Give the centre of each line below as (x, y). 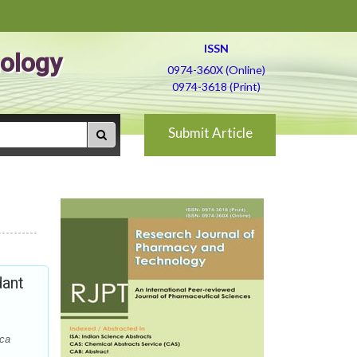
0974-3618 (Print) (216, 86)
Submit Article (210, 133)
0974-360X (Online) (216, 70)
